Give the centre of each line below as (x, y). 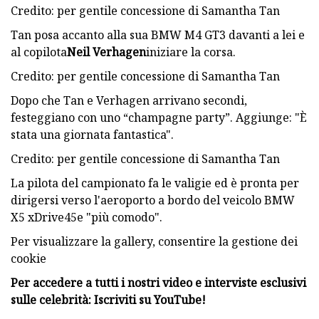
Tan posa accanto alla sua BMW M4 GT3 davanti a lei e (158, 35)
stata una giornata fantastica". (92, 134)
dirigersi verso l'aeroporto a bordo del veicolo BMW (153, 200)
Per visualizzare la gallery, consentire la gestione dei (154, 241)
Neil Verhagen (106, 52)
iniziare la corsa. (191, 52)
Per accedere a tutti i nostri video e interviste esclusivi (158, 282)
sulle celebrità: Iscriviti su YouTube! (108, 299)
